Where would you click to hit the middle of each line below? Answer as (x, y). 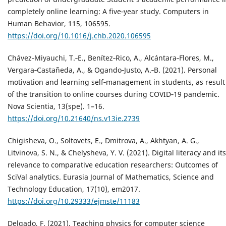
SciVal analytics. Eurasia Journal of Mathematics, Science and (111, 177)
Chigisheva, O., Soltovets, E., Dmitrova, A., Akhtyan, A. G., (103, 141)
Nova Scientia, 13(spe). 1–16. (56, 106)
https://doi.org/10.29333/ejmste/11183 (74, 201)
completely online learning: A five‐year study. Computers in (108, 12)
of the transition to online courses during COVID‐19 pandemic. (114, 94)
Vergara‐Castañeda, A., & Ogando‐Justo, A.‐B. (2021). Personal (112, 70)
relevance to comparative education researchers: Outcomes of (113, 165)
